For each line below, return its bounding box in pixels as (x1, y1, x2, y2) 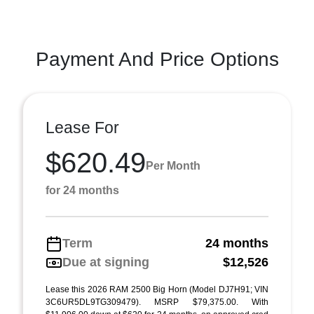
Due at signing (62, 255, 149, 269)
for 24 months (46, 184, 119, 196)
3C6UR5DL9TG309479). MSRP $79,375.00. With (46, 297, 268, 307)
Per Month (146, 159, 200, 172)
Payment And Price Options (35, 48, 279, 70)
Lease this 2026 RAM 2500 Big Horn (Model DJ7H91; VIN (46, 285, 268, 294)
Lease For (46, 118, 119, 137)
